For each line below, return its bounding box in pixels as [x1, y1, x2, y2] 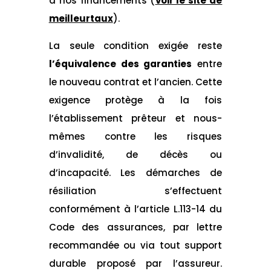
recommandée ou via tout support [48, 238, 223, 252]
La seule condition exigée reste [48, 39, 223, 52]
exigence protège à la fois [48, 93, 223, 106]
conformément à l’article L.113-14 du [48, 202, 223, 215]
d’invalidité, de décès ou [48, 148, 223, 161]
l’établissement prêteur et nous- [48, 111, 223, 125]
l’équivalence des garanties [48, 57, 192, 70]
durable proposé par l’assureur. [48, 256, 223, 270]
